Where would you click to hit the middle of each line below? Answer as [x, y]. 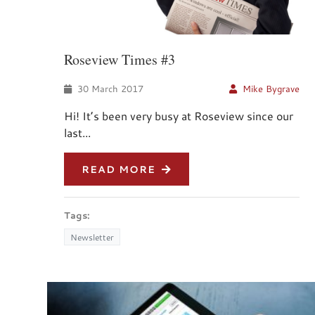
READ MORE [120, 169]
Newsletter [92, 237]
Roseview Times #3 [120, 60]
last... [77, 133]
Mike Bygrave [271, 89]
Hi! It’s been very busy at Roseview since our [179, 116]
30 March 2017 [109, 89]
